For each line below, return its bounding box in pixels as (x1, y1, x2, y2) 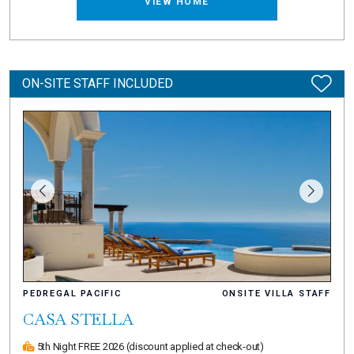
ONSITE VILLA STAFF (221, 288, 331, 299)
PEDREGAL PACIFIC (23, 288, 122, 299)
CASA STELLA (23, 309, 134, 330)
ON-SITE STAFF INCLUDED (22, 75, 173, 91)
